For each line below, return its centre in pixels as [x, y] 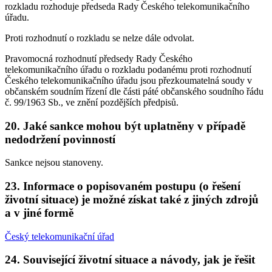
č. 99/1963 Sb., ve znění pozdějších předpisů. [92, 102]
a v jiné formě [39, 213]
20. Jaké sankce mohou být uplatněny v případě [125, 126]
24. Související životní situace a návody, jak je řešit [130, 260]
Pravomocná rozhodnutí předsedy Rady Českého [99, 58]
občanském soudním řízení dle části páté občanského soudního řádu [134, 91]
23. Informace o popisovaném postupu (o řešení [123, 186]
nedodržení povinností [60, 139]
